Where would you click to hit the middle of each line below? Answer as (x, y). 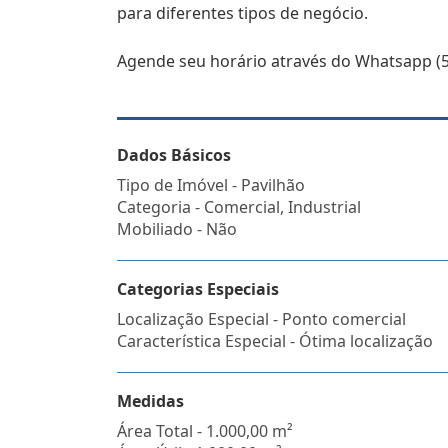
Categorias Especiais (198, 289)
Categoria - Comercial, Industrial (239, 207)
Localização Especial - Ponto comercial (261, 319)
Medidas (150, 401)
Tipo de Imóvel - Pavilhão (211, 185)
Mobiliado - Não (177, 229)
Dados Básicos (174, 155)
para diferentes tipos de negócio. (242, 13)
